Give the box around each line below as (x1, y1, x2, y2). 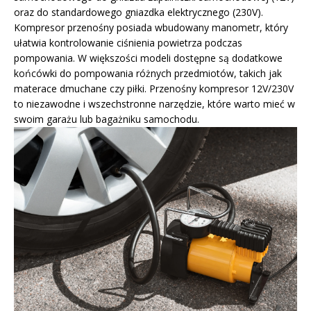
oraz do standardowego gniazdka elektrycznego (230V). (14, 6, 263, 19)
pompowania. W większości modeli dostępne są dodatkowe (14, 51, 283, 65)
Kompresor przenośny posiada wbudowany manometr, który (14, 21, 288, 34)
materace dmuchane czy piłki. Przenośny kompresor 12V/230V (14, 82, 294, 95)
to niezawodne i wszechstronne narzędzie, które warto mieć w (14, 97, 295, 110)
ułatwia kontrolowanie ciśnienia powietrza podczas (14, 36, 242, 49)
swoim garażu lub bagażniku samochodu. (14, 112, 199, 126)
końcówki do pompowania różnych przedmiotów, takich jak (14, 67, 282, 80)
